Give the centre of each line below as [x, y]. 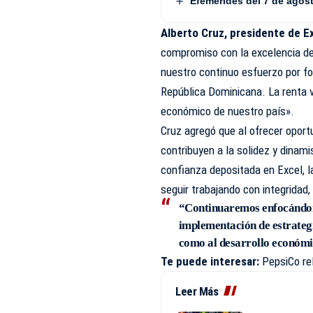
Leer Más [197, 291]
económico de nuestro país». [228, 111]
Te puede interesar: [210, 261]
